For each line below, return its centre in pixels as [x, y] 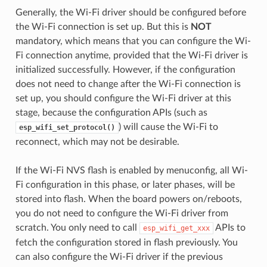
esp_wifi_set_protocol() [67, 128]
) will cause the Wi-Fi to [168, 127]
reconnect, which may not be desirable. [97, 142]
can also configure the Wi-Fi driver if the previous [119, 257]
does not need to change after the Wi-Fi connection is [128, 84]
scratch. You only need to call [77, 228]
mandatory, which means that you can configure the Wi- [133, 41]
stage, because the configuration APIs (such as [111, 113]
